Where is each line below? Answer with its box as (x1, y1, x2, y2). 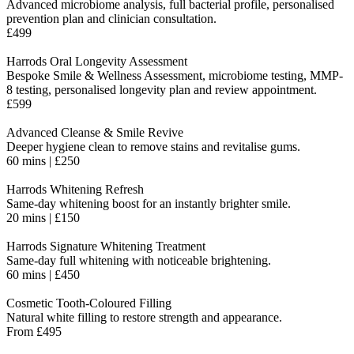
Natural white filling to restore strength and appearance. (6, 311, 282, 325)
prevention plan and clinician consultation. (6, 12, 217, 26)
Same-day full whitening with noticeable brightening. (6, 254, 271, 268)
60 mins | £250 (6, 154, 80, 168)
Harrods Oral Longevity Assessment (6, 55, 187, 69)
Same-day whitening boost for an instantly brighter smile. (6, 197, 291, 211)
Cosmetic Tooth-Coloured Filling (6, 296, 171, 311)
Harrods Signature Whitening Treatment (6, 239, 205, 254)
